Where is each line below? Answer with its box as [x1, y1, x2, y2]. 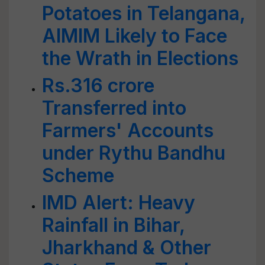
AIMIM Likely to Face [42, 24, 227, 47]
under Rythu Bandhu [42, 141, 225, 164]
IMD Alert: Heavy [42, 191, 195, 214]
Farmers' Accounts [42, 119, 214, 142]
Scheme [42, 164, 114, 187]
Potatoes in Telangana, [42, 2, 245, 25]
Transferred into [42, 96, 186, 119]
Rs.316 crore [42, 74, 154, 97]
